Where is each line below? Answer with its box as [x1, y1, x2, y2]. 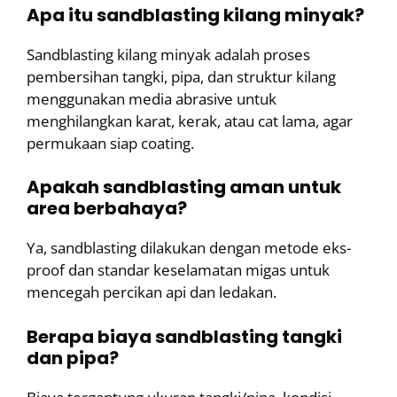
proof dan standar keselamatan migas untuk [27, 260, 330, 281]
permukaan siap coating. [27, 132, 194, 153]
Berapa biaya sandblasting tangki [27, 323, 342, 349]
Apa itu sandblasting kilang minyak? [27, 2, 364, 27]
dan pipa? [27, 345, 119, 370]
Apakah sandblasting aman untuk [27, 175, 341, 200]
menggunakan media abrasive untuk [27, 88, 276, 109]
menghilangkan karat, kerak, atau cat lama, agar [27, 110, 353, 131]
